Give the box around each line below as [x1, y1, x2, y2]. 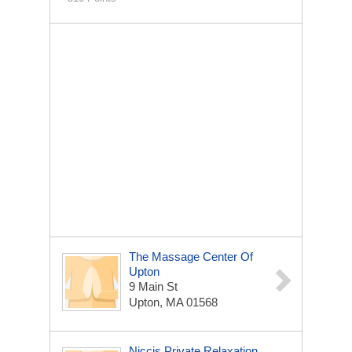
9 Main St [129, 280, 178, 293]
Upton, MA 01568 [129, 295, 218, 309]
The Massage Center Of [129, 250, 253, 263]
